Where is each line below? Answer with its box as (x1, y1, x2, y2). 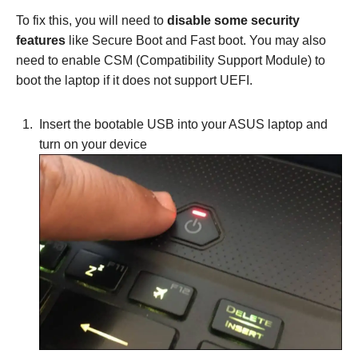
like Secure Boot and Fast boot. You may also (66, 34, 326, 48)
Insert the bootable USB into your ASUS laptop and (39, 117, 328, 132)
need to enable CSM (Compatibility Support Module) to (16, 54, 325, 68)
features (16, 34, 66, 48)
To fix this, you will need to (16, 14, 167, 28)
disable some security (167, 14, 300, 28)
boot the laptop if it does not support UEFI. (16, 74, 253, 88)
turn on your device (39, 137, 147, 152)
